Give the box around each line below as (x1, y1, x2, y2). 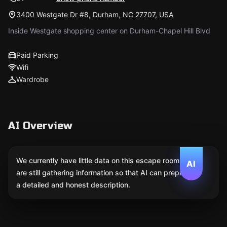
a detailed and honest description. (16, 180, 130, 189)
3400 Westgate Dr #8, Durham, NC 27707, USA (16, 10, 173, 19)
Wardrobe (16, 75, 49, 84)
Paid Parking (16, 51, 58, 59)
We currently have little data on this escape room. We (16, 156, 194, 165)
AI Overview (8, 120, 72, 132)
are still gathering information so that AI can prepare (16, 168, 190, 177)
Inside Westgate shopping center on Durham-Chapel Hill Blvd (8, 26, 210, 35)
